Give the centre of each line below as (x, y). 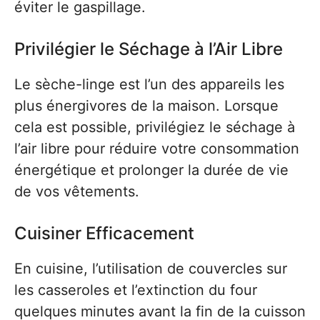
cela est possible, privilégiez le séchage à (155, 127)
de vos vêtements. (77, 192)
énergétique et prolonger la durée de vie (151, 170)
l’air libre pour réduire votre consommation (157, 149)
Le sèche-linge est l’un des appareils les (149, 85)
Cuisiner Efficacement (104, 234)
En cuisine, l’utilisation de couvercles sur (151, 269)
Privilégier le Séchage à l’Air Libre (149, 49)
